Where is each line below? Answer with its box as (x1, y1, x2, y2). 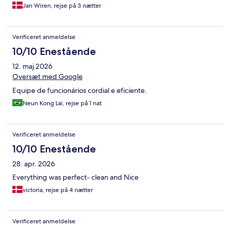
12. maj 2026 (12, 62, 52, 71)
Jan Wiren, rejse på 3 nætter (23, 2, 101, 10)
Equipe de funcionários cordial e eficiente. (12, 86, 147, 95)
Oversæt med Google (12, 72, 83, 82)
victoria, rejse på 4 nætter (23, 186, 93, 195)
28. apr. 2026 (12, 159, 55, 169)
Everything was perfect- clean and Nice (12, 172, 139, 182)
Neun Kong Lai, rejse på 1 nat (23, 99, 102, 108)
